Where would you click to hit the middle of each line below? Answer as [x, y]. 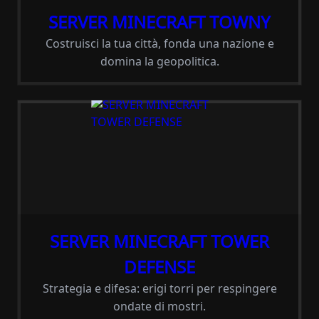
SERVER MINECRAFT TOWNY [159, 22]
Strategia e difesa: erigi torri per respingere [159, 288]
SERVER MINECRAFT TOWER [159, 241]
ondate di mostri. [159, 306]
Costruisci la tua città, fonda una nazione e [159, 43]
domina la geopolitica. [159, 61]
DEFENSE [159, 267]
